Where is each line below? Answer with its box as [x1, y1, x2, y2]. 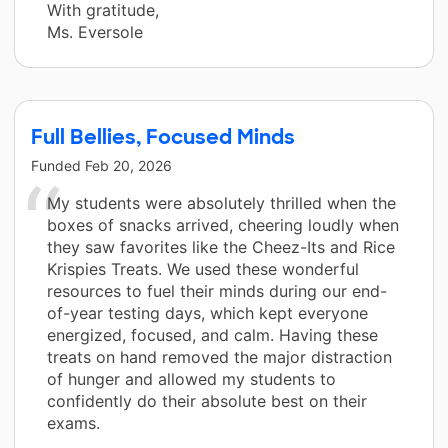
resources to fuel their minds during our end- [47, 280, 387, 301]
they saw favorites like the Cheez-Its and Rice [47, 236, 395, 257]
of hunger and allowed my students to [47, 368, 336, 389]
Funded [31, 156, 85, 174]
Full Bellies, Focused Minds [31, 123, 295, 150]
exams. [47, 412, 100, 433]
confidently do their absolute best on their [47, 390, 367, 411]
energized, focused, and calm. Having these [47, 324, 378, 345]
